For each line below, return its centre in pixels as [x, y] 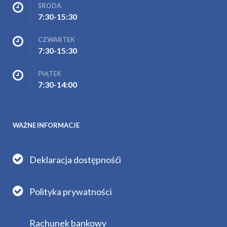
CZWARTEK [56, 39]
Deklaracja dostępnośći [75, 159]
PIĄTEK [50, 73]
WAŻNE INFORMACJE [46, 125]
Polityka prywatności [71, 191]
